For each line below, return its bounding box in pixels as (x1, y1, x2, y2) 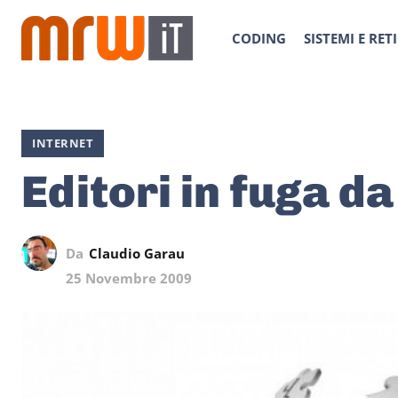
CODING (232, 29, 286, 47)
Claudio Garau (89, 243, 185, 262)
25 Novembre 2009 (66, 269, 192, 288)
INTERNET (32, 135, 93, 151)
